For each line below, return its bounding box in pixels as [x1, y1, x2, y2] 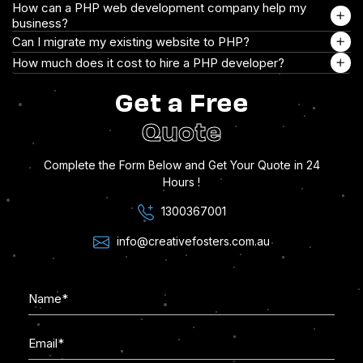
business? [12, 15, 68, 32]
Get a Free [114, 83, 249, 118]
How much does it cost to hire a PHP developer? [12, 55, 284, 71]
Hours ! [163, 175, 200, 190]
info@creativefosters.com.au [117, 234, 270, 249]
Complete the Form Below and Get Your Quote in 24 [43, 158, 320, 173]
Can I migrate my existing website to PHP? [12, 34, 250, 50]
